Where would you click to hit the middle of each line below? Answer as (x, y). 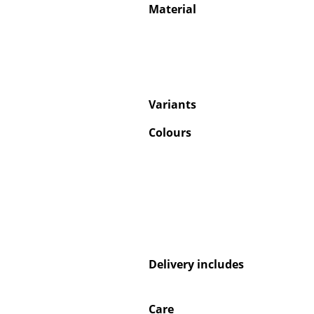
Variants (172, 105)
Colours (170, 133)
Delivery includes (196, 265)
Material (172, 9)
